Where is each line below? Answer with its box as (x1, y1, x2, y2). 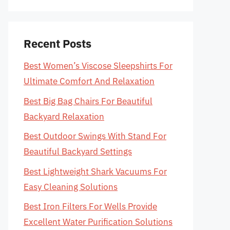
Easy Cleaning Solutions (24, 181, 118, 193)
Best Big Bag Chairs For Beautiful (24, 95, 152, 107)
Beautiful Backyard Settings (24, 146, 132, 157)
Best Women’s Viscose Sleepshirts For (24, 60, 172, 71)
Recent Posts (24, 36, 91, 51)
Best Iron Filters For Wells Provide (24, 201, 157, 212)
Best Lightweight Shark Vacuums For (24, 165, 167, 177)
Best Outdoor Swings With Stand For (24, 130, 166, 142)
